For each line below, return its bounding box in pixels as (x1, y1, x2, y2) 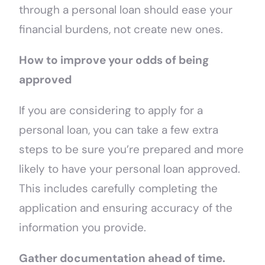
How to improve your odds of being (19, 53, 209, 68)
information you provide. (19, 220, 147, 235)
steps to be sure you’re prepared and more (19, 142, 244, 157)
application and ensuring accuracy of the (19, 201, 233, 216)
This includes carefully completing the (19, 181, 218, 196)
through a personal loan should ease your (19, 2, 233, 18)
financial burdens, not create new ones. (19, 22, 230, 37)
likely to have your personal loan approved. (19, 161, 241, 177)
